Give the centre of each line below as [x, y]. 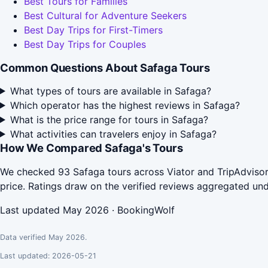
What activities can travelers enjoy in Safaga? [113, 134]
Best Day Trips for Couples [85, 45]
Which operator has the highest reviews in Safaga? [125, 105]
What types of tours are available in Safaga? [110, 91]
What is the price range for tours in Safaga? [109, 119]
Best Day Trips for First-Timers [93, 30]
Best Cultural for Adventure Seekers [105, 16]
